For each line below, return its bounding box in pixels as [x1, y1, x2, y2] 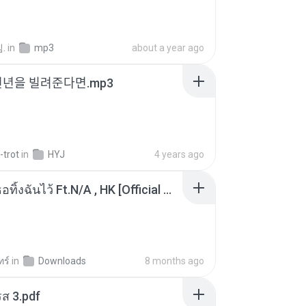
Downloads [38, 255, 86, 266]
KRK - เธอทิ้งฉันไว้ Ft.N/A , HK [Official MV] [163, 182, 171, 197]
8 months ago [145, 255, 204, 266]
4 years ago [154, 149, 204, 160]
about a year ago [132, 42, 204, 53]
